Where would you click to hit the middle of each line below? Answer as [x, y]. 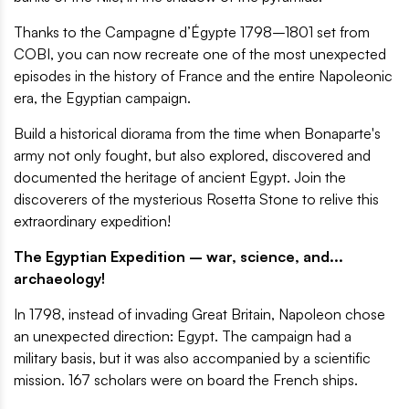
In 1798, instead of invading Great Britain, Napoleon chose [199, 315]
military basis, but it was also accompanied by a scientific [192, 358]
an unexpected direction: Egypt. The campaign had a [183, 336]
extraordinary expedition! [92, 221]
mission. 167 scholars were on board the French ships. [186, 380]
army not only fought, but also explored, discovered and [192, 156]
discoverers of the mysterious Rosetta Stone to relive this [196, 199]
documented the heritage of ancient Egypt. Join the [180, 178]
